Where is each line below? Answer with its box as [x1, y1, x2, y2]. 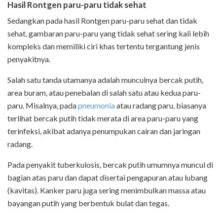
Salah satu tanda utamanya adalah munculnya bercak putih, [7, 75, 203, 85]
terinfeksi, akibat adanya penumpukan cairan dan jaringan [7, 126, 200, 136]
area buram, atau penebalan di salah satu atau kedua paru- [7, 88, 201, 98]
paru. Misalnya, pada [7, 101, 78, 110]
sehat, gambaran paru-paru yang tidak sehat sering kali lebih [7, 29, 209, 38]
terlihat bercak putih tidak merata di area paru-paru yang [7, 113, 198, 123]
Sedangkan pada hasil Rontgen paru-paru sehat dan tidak [7, 16, 197, 26]
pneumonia [78, 101, 115, 110]
